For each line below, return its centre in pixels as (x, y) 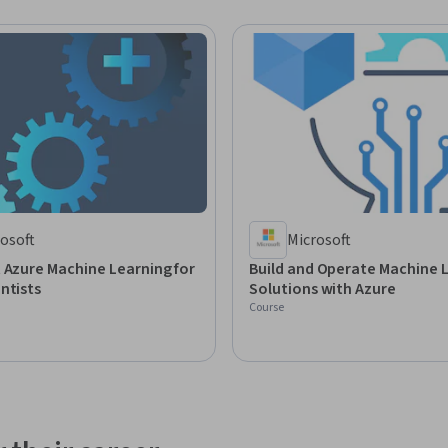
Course (266, 307)
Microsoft (319, 239)
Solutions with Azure (323, 288)
